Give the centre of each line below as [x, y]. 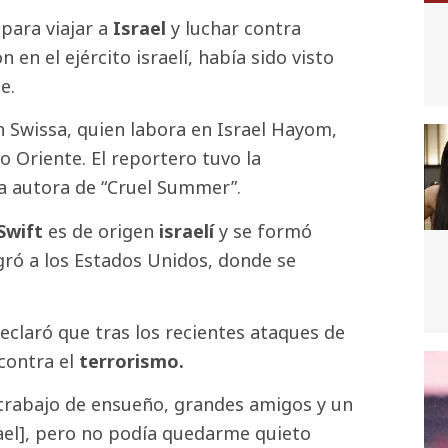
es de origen [101, 230]
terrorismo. [131, 361]
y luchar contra [236, 27]
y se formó [265, 230]
